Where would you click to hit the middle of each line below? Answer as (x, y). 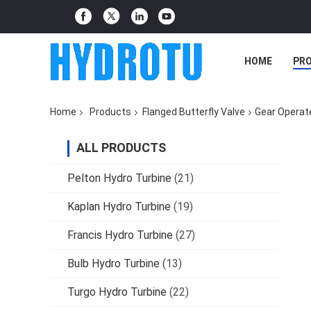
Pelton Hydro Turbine (119, 178)
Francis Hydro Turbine (120, 235)
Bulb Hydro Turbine (114, 264)
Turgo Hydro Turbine (117, 292)
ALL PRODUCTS (121, 148)
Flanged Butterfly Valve (194, 112)
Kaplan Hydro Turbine (119, 207)
